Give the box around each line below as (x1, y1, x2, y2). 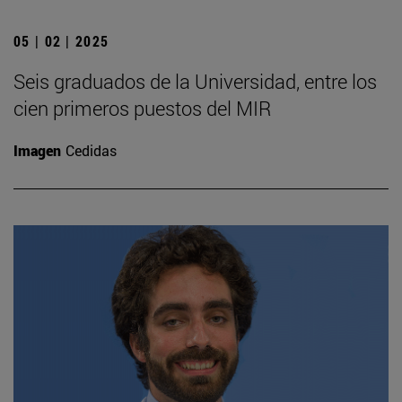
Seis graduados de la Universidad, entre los (13, 68, 377, 95)
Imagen (13, 141, 61, 161)
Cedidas (66, 141, 117, 161)
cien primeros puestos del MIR (13, 95, 271, 122)
